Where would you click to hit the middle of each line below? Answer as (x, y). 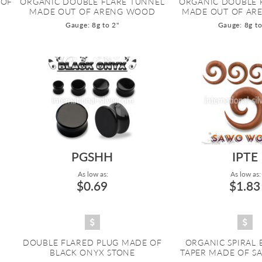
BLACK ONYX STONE (92, 253)
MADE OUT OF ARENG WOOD (92, 12)
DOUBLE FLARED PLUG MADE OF (92, 243)
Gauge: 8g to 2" (92, 25)
